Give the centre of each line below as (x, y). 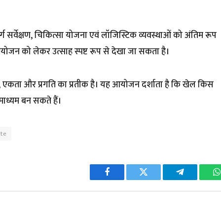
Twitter (156, 179)
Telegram (196, 179)
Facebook (124, 179)
